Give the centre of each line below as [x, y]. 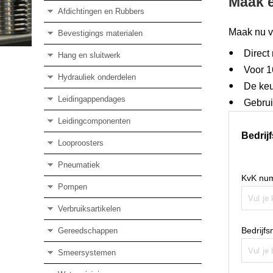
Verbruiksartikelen [89, 208]
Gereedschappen [87, 230]
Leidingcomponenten [94, 121]
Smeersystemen [87, 252]
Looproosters [80, 143]
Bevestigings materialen [100, 33]
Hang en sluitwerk [89, 55]
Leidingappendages [91, 99]
